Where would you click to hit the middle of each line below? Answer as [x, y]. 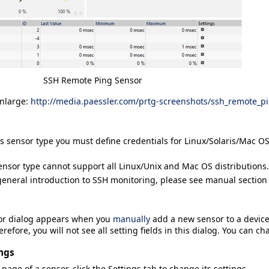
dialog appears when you [59, 219]
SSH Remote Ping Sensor [92, 80]
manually [131, 219]
